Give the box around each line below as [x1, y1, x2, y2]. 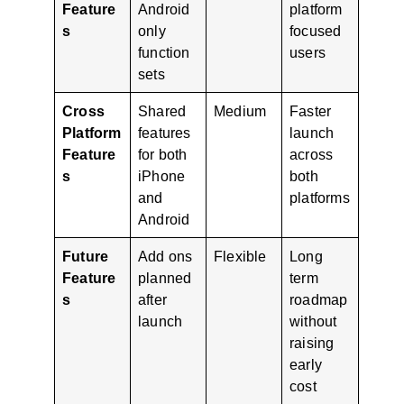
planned [138, 269, 192, 286]
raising [289, 334, 335, 351]
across [289, 145, 334, 162]
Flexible [214, 247, 267, 264]
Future [62, 247, 109, 264]
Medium [214, 102, 267, 119]
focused [289, 22, 342, 39]
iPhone [138, 167, 186, 184]
